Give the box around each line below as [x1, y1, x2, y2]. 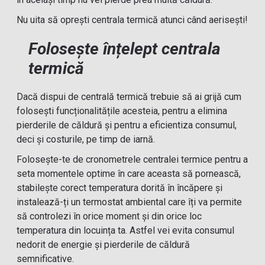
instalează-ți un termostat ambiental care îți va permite [17, 196, 243, 208]
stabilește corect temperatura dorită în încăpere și [17, 182, 223, 193]
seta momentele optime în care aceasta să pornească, [17, 168, 241, 179]
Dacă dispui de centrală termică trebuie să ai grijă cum [17, 91, 242, 102]
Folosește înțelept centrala [28, 39, 221, 59]
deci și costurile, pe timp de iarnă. [17, 134, 156, 145]
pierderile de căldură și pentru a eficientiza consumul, [17, 119, 237, 131]
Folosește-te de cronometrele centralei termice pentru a [17, 154, 248, 165]
